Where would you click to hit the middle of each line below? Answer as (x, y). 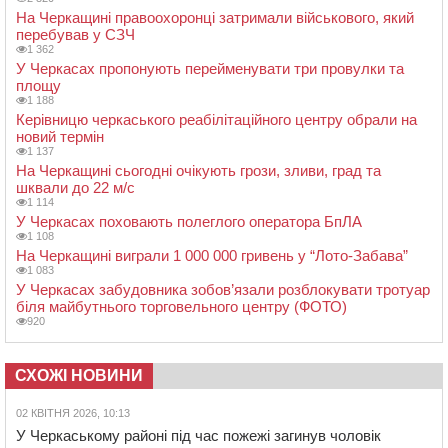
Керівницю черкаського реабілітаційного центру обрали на (216, 120)
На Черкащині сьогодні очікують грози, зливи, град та (198, 171)
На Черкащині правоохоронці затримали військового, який (215, 18)
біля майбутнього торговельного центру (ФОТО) (181, 307)
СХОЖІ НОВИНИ (79, 376)
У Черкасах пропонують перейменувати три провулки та (210, 69)
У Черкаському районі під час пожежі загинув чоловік (198, 436)
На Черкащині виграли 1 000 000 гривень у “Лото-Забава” (212, 256)
